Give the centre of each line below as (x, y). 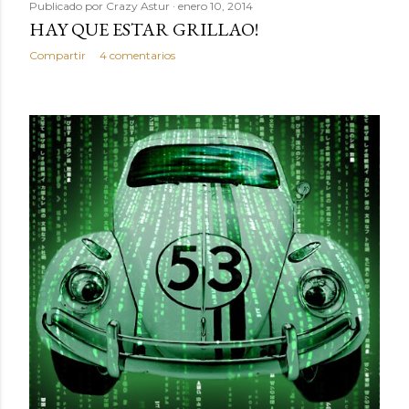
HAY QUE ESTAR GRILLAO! (144, 29)
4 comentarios (137, 55)
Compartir (58, 55)
